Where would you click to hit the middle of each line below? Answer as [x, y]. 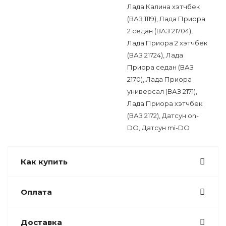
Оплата [36, 192]
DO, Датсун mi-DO [158, 128]
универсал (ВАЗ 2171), [162, 91]
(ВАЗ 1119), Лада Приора [166, 19]
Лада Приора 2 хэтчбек [167, 43]
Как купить [44, 162]
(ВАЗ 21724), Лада [155, 55]
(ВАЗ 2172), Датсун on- [163, 116]
